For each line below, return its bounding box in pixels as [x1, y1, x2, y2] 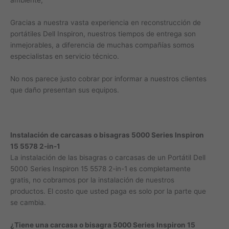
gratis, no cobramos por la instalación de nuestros [10, 175, 174, 184]
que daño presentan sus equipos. [10, 86, 119, 95]
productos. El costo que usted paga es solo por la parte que [10, 187, 206, 195]
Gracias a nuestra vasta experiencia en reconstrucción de [10, 18, 201, 27]
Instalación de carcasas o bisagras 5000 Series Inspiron [10, 130, 204, 139]
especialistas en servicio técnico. [10, 52, 119, 61]
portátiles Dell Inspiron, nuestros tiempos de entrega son [10, 30, 196, 38]
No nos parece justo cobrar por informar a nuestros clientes [10, 75, 207, 83]
